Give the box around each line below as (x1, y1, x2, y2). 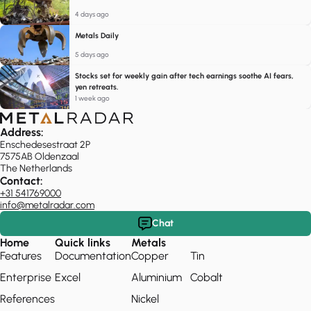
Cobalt (190, 271, 223, 285)
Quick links (55, 236, 110, 250)
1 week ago (75, 94, 110, 103)
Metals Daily (75, 31, 119, 40)
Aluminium (131, 271, 182, 285)
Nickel (131, 292, 159, 306)
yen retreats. (75, 83, 118, 92)
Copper (131, 249, 169, 263)
